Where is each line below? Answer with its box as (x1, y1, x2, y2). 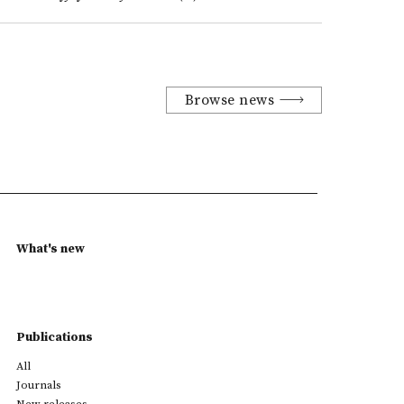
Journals (16, 378, 61, 392)
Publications (16, 329, 93, 345)
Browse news (184, 91, 275, 109)
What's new (16, 241, 85, 257)
